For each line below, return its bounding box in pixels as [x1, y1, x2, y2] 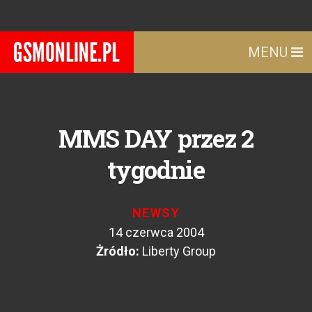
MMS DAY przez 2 [58, 122, 254, 154]
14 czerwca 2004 [108, 225, 204, 240]
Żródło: [96, 244, 139, 258]
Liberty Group [142, 244, 216, 258]
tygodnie [107, 153, 205, 185]
